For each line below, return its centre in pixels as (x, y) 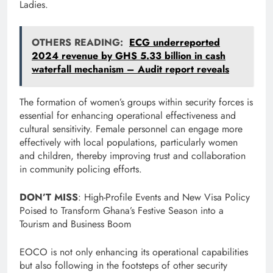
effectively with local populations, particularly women (129, 142)
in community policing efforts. (81, 169)
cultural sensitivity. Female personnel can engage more (131, 129)
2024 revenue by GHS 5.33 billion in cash (129, 55)
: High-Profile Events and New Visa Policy (164, 197)
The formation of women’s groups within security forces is (136, 102)
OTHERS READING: (77, 42)
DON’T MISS (49, 197)
